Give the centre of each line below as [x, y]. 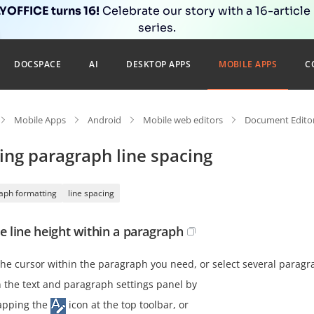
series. [157, 28]
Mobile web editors [183, 120]
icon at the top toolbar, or [127, 305]
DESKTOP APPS [159, 64]
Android [104, 120]
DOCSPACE [38, 64]
